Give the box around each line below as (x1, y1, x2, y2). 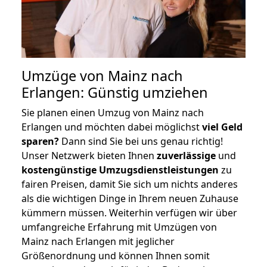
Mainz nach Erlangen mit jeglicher (21, 234, 175, 248)
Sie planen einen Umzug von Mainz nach (21, 105, 204, 119)
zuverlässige (157, 148, 216, 162)
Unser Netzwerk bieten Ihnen (21, 148, 157, 162)
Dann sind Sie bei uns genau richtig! (59, 134, 223, 148)
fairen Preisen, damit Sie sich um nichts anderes (21, 177, 238, 191)
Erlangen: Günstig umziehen (21, 82, 208, 102)
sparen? (21, 134, 59, 148)
